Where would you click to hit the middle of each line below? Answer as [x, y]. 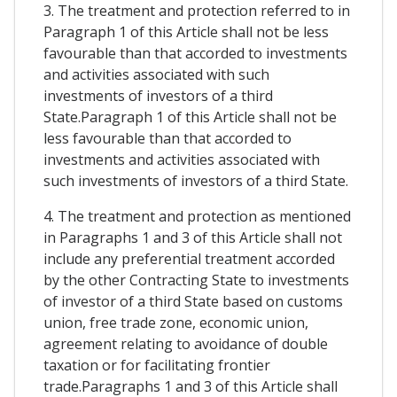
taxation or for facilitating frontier [157, 366]
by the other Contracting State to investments [196, 280]
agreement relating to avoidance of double [186, 344]
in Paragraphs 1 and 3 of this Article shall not [193, 238]
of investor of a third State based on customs [193, 302]
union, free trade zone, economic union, [176, 323]
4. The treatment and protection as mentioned [197, 217]
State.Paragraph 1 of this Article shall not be [190, 117]
